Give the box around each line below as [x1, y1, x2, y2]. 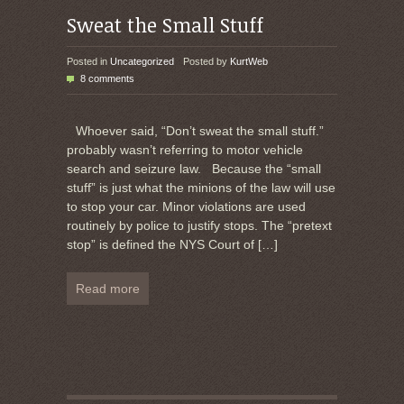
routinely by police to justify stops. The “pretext [67, 217, 332, 233]
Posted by [183, 55, 230, 67]
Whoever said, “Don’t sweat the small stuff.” [76, 123, 324, 138]
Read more [76, 280, 140, 296]
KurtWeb [230, 55, 268, 67]
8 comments [80, 72, 134, 84]
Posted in [67, 55, 110, 67]
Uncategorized [110, 55, 174, 67]
